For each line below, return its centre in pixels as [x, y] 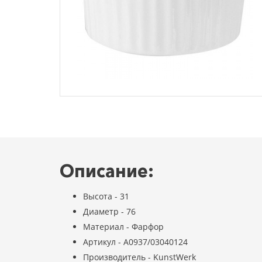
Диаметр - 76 [109, 211]
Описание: [107, 171]
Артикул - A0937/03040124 [135, 242]
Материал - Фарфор [123, 227]
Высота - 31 [106, 196]
